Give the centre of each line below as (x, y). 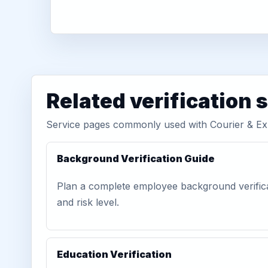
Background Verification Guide (136, 159)
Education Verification (114, 254)
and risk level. (88, 202)
